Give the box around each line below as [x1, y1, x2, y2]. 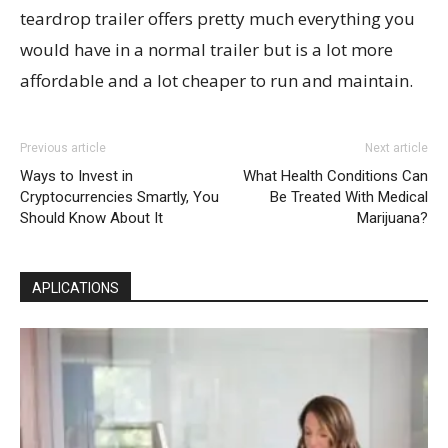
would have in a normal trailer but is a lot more [20, 38, 393, 62]
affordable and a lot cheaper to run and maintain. [20, 69, 413, 93]
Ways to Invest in [20, 167, 133, 186]
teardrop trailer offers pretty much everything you [20, 7, 415, 31]
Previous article [20, 141, 106, 156]
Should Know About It [20, 209, 163, 228]
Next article [365, 141, 428, 156]
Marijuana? [357, 209, 428, 228]
